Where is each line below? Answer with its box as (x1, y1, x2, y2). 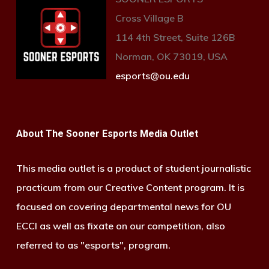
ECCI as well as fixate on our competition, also (16, 220, 225, 232)
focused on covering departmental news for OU (16, 201, 231, 213)
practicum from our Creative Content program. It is (16, 181, 244, 194)
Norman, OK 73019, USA (115, 50, 228, 63)
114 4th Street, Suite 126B (115, 31, 235, 44)
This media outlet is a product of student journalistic (16, 162, 251, 175)
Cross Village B (115, 12, 183, 25)
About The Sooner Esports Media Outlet (16, 128, 198, 140)
